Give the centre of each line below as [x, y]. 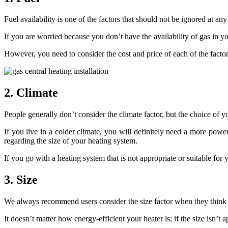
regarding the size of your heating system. [71, 141]
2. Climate [31, 93]
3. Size [21, 180]
